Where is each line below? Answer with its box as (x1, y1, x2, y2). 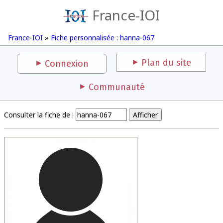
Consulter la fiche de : (4, 110, 74, 119)
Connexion (45, 58, 89, 69)
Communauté (88, 82, 145, 93)
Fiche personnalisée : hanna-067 (51, 33, 154, 42)
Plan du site (141, 57, 191, 68)
